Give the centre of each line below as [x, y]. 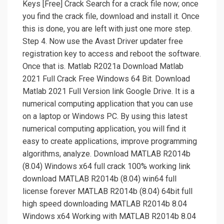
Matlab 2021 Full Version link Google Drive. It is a [108, 91]
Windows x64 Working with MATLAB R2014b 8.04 [109, 216]
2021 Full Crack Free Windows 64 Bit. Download [106, 79]
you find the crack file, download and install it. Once [111, 16]
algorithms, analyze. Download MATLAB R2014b [106, 154]
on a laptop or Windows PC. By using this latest [105, 116]
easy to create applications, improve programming [110, 141]
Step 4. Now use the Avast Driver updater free [103, 41]
